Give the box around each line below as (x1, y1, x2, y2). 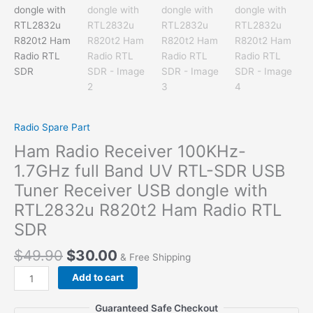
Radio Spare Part (14, 122, 90, 133)
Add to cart (72, 272, 124, 284)
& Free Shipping (120, 251, 191, 263)
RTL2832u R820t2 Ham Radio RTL (14, 200, 282, 221)
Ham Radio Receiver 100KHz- (14, 141, 246, 162)
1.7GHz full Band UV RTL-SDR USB (14, 161, 285, 182)
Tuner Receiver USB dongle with (14, 180, 268, 201)
